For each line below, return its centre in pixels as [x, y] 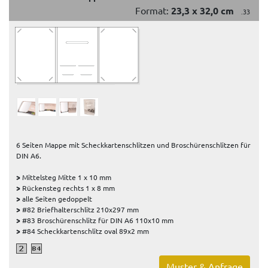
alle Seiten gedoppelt [56, 199]
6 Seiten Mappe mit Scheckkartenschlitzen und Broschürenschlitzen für [133, 145]
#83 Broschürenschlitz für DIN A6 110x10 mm [97, 220]
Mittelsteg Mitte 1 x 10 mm [66, 177]
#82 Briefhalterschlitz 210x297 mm [80, 210]
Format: [153, 10]
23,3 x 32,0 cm [202, 11]
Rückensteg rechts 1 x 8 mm [68, 188]
